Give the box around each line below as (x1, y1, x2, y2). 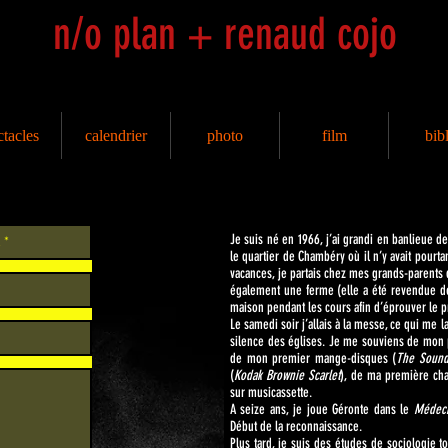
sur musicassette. (230, 384, 315, 401)
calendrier (85, 127, 147, 144)
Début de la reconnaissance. (230, 418, 362, 435)
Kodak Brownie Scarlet (234, 367, 341, 384)
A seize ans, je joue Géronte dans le (230, 401, 414, 418)
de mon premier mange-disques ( (230, 350, 397, 367)
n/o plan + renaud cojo (53, 8, 397, 60)
